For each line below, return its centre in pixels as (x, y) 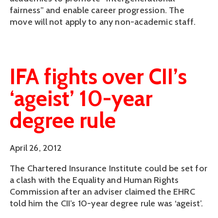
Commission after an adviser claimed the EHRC (102, 192)
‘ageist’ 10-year (81, 98)
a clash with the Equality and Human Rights (94, 180)
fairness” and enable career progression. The (97, 10)
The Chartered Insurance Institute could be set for (109, 169)
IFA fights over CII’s (98, 76)
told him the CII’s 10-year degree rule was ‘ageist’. (107, 204)
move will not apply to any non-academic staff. (103, 22)
